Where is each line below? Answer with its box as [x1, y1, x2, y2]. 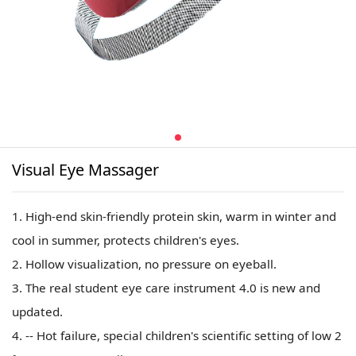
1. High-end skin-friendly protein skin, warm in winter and [12, 208, 337, 225]
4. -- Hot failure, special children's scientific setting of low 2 [12, 327, 342, 344]
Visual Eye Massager [12, 158, 160, 180]
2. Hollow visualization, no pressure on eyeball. [12, 256, 277, 273]
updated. [12, 304, 64, 320]
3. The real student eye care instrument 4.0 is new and [12, 280, 321, 296]
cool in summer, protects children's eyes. [12, 232, 240, 249]
